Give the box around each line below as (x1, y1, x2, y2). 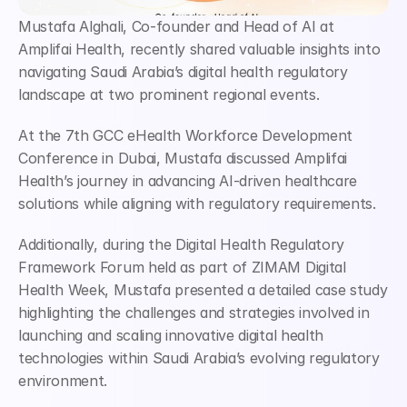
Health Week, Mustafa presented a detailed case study (18, 281, 388, 299)
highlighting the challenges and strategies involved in (18, 303, 370, 322)
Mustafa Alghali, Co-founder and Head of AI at (18, 17, 334, 35)
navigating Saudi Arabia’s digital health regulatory (18, 63, 348, 81)
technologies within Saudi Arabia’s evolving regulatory (18, 349, 380, 367)
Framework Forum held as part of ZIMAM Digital (18, 258, 346, 276)
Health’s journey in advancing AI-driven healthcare (18, 172, 357, 190)
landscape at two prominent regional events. (18, 85, 320, 104)
